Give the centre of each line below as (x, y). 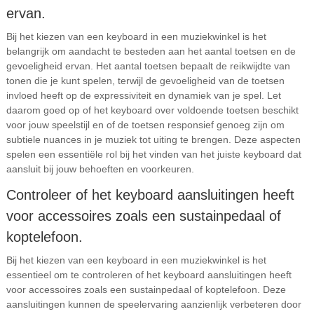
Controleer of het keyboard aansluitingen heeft (150, 195)
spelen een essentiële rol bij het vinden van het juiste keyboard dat (153, 154)
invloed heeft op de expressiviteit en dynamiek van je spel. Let (143, 95)
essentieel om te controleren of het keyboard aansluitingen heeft (149, 275)
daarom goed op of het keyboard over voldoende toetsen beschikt (152, 110)
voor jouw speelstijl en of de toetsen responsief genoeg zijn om (145, 125)
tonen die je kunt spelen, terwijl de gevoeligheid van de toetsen (145, 81)
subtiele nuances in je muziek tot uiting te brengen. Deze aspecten (153, 139)
